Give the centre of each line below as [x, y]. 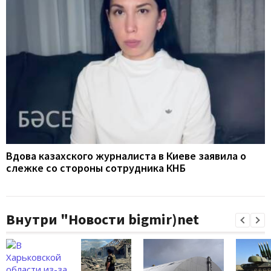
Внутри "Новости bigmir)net [103, 220]
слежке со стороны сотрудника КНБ [96, 168]
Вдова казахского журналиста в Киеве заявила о [126, 156]
